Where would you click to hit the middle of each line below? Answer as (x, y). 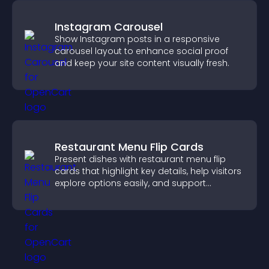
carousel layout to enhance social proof (141, 51)
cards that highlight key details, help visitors (148, 171)
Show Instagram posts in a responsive (137, 39)
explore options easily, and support (130, 183)
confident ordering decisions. (117, 195)
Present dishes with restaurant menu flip (140, 159)
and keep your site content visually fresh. (142, 63)
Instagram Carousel (109, 27)
